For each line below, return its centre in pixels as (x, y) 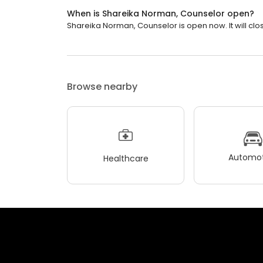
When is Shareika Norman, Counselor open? (161, 14)
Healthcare (126, 158)
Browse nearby (102, 87)
